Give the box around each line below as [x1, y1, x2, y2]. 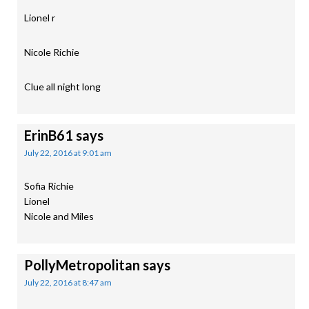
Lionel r [24, 12, 55, 23]
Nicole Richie [24, 46, 79, 58]
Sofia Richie [24, 180, 74, 192]
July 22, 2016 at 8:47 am [24, 277, 112, 288]
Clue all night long [24, 81, 101, 92]
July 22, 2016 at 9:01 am [24, 148, 112, 158]
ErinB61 [24, 127, 73, 143]
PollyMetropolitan [24, 257, 140, 273]
